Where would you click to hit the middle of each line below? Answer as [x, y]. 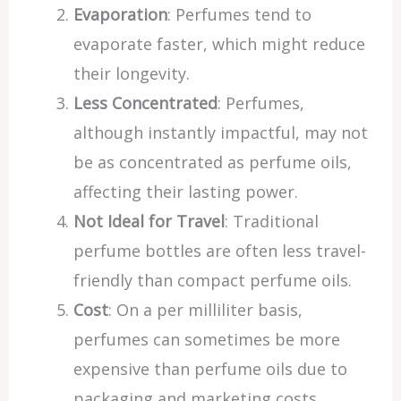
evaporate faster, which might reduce [219, 44]
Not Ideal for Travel [149, 221]
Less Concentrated [145, 103]
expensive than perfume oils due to [210, 369]
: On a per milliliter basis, [205, 310]
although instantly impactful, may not [220, 132]
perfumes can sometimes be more [206, 339]
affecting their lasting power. [185, 192]
